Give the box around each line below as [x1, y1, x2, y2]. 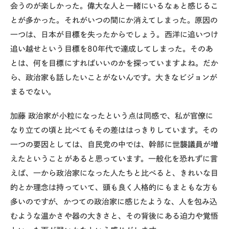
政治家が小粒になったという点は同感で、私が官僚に [28, 112, 214, 120]
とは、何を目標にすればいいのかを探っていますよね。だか [10, 59, 219, 67]
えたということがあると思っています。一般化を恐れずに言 [10, 155, 218, 163]
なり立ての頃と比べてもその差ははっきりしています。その [10, 126, 218, 134]
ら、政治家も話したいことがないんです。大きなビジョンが [10, 74, 218, 82]
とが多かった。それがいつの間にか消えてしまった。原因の [10, 16, 218, 25]
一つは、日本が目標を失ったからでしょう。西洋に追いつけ [10, 31, 219, 39]
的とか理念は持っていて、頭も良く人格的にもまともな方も [10, 184, 219, 191]
